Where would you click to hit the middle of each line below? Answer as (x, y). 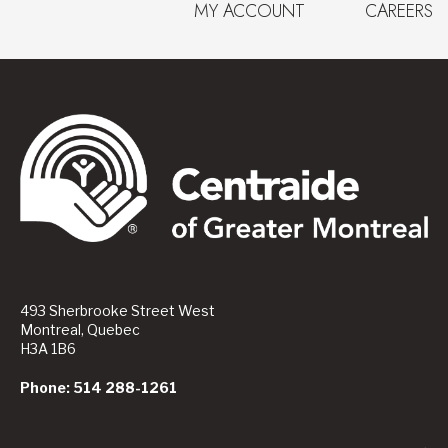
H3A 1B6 (48, 349)
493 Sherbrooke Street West (117, 311)
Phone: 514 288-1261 (98, 388)
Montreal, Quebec (80, 330)
